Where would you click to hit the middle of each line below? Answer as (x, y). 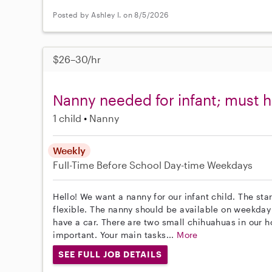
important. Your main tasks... (115, 235)
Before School (129, 165)
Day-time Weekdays (209, 165)
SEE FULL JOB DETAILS (110, 254)
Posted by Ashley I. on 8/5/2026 (111, 14)
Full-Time (75, 165)
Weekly (70, 151)
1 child (67, 118)
